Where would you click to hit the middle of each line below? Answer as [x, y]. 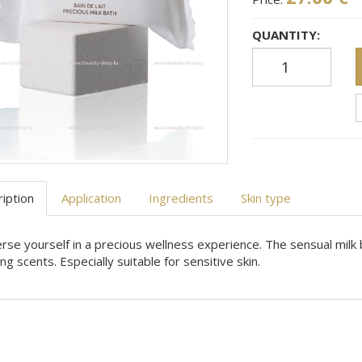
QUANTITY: [286, 34]
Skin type [265, 198]
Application [91, 198]
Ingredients [181, 198]
